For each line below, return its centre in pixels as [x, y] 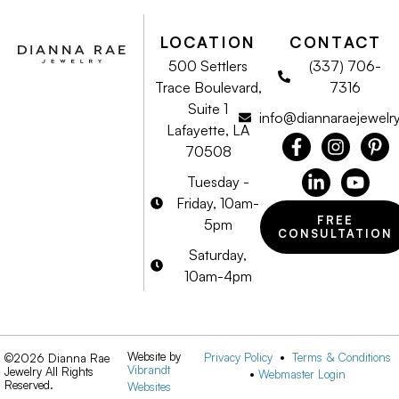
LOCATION [208, 41]
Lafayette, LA [208, 130]
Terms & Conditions [341, 358]
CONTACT [335, 41]
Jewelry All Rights [49, 372]
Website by [154, 357]
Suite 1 [208, 108]
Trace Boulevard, [208, 87]
